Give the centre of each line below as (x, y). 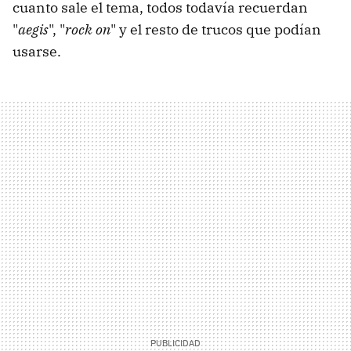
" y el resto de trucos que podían (216, 29)
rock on (88, 29)
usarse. (37, 51)
